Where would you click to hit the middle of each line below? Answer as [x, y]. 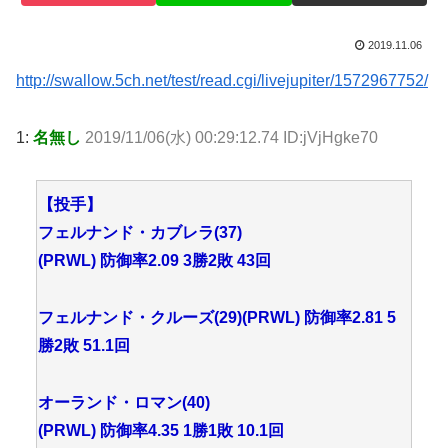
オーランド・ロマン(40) [124, 402]
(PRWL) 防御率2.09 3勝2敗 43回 [154, 261]
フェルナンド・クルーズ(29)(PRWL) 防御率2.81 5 [217, 318]
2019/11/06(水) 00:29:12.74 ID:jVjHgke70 [231, 137]
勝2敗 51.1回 [84, 346]
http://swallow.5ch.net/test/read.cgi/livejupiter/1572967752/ [222, 80]
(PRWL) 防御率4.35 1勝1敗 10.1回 [161, 430]
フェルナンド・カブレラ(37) [140, 233]
